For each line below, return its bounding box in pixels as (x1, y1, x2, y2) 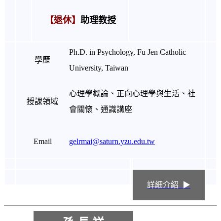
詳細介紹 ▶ (147, 180, 190, 189)
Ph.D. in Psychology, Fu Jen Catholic (69, 47, 186, 56)
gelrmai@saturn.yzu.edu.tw (69, 137, 155, 146)
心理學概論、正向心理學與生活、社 (69, 89, 195, 98)
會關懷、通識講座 (69, 105, 132, 113)
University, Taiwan (69, 63, 128, 72)
